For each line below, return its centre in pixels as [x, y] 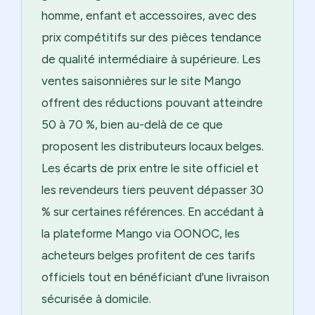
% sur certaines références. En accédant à [153, 211]
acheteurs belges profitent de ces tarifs [148, 255]
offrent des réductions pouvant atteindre [152, 102]
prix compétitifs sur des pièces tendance [152, 37]
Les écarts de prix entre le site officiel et [150, 168]
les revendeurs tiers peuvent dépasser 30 [153, 189]
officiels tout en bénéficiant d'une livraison [155, 277]
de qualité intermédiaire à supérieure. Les [151, 59]
